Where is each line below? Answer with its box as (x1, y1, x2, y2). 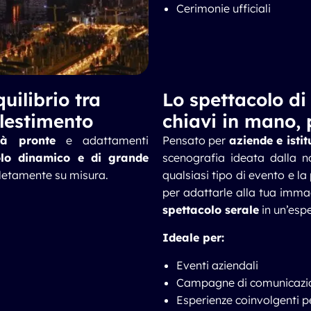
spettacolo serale (162, 203, 259, 217)
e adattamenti (56, 133, 149, 147)
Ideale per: (162, 230, 224, 244)
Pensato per (162, 133, 229, 147)
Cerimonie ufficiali (176, 1, 271, 15)
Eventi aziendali (176, 258, 258, 272)
